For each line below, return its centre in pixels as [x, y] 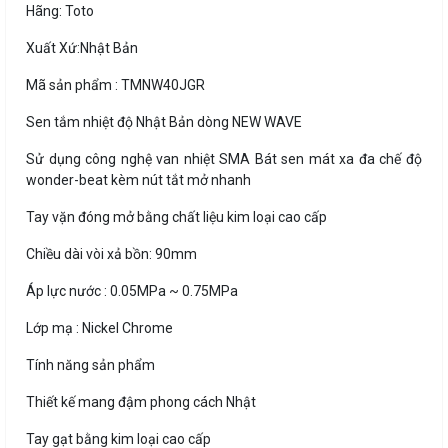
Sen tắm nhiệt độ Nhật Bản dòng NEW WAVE [164, 122]
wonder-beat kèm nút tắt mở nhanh [138, 180]
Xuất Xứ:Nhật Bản [82, 48]
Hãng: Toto [60, 11]
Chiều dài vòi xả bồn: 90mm [111, 254]
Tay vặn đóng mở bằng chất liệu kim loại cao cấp [176, 217]
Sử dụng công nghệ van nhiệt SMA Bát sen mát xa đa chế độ [224, 159]
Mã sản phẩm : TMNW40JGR [115, 85]
